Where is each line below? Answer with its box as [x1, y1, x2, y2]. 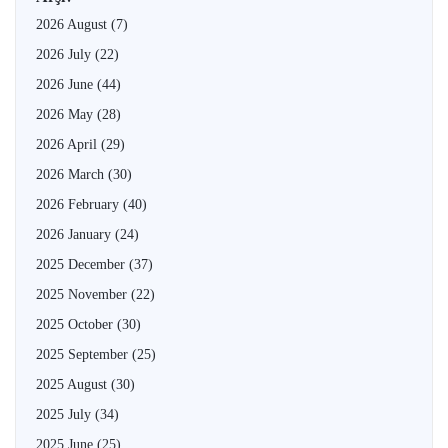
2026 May [36, 106, 97, 122]
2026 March [36, 166, 108, 182]
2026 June [36, 76, 97, 92]
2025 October [36, 316, 117, 332]
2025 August [36, 376, 111, 392]
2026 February [36, 196, 123, 212]
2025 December [36, 256, 129, 272]
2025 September [36, 346, 132, 362]
